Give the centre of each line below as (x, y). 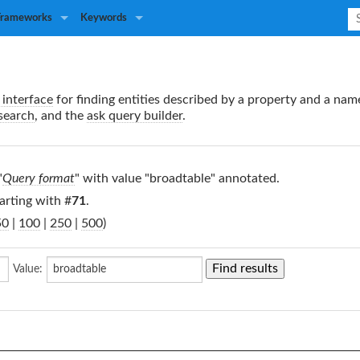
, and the (61, 115)
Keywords (104, 18)
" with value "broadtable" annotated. (177, 178)
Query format (39, 178)
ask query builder (135, 115)
